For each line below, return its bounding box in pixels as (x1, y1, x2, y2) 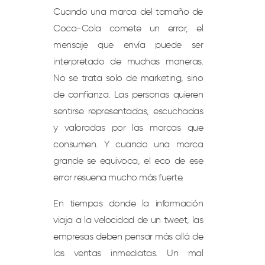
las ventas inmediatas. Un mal (53, 249, 203, 259)
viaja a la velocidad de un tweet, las (53, 216, 203, 226)
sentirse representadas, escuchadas (53, 107, 203, 117)
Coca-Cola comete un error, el (53, 24, 203, 34)
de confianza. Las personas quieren (53, 91, 203, 101)
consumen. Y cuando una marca (53, 140, 203, 150)
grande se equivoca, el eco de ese (53, 157, 203, 167)
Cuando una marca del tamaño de (53, 8, 203, 18)
